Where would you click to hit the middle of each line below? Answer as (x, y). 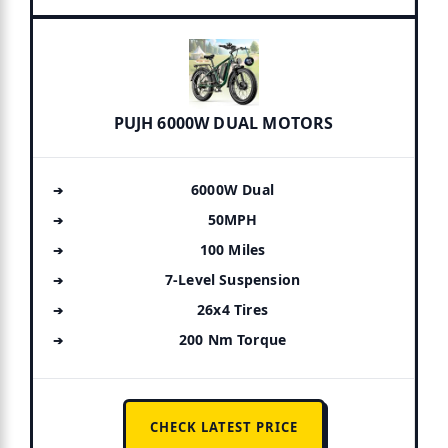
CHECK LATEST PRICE (223, 426)
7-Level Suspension (232, 279)
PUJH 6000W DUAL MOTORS (223, 122)
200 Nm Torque (232, 339)
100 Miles (232, 249)
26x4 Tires (232, 309)
